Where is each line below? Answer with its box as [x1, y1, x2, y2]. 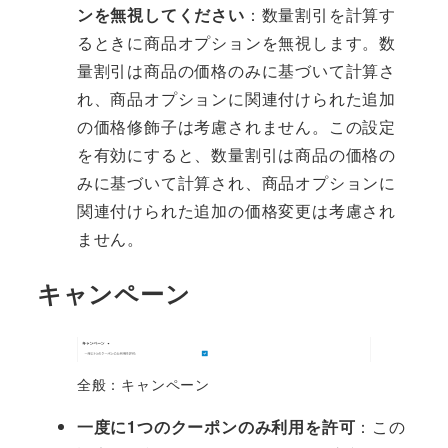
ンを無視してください [76, 3, 245, 27]
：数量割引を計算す [244, 3, 396, 27]
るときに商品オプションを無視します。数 [76, 31, 396, 55]
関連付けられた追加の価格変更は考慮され [76, 199, 396, 223]
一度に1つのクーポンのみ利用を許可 [76, 415, 356, 438]
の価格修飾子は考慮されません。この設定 [76, 115, 396, 139]
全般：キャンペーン [76, 374, 210, 394]
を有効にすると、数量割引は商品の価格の [76, 143, 396, 167]
